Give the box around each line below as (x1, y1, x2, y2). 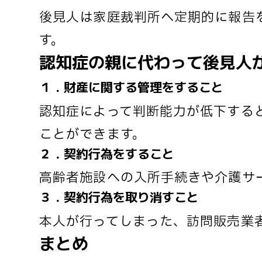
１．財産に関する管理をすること (39, 78, 223, 95)
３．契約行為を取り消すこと (39, 188, 199, 205)
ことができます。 (39, 125, 146, 144)
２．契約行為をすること (39, 144, 174, 162)
